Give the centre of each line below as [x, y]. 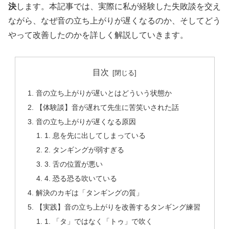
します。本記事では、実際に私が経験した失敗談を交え [119, 6]
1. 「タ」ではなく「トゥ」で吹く [99, 221]
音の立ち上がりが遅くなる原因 [86, 121]
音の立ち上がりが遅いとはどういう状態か [104, 93]
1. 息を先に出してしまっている [95, 136]
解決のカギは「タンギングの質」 [89, 192]
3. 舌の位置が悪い [74, 164]
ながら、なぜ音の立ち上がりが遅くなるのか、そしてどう [114, 20]
